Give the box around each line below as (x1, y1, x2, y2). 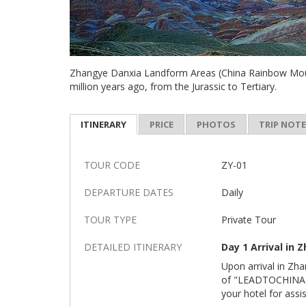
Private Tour (221, 213, 277, 226)
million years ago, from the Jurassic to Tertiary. (70, 80, 277, 93)
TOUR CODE (84, 158, 140, 171)
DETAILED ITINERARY (84, 240, 182, 253)
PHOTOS (197, 118, 236, 130)
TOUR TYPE (84, 213, 137, 226)
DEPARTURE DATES (84, 186, 173, 199)
